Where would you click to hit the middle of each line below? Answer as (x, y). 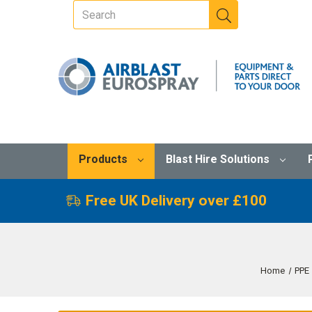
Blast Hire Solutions (219, 159)
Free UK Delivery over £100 (176, 200)
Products (104, 159)
